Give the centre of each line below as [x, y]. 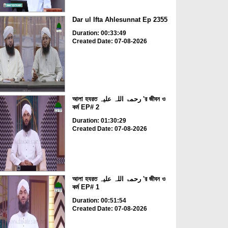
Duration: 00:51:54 [99, 200]
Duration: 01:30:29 [99, 121]
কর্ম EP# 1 [85, 187]
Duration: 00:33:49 [99, 33]
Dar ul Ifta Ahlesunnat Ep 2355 [120, 19]
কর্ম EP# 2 [85, 107]
